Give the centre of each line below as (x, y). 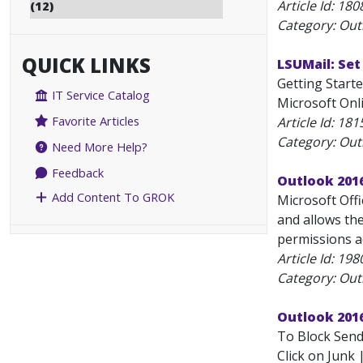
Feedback (77, 173)
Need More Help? (98, 147)
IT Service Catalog (100, 95)
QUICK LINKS (86, 65)
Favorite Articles (94, 121)
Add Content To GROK (112, 197)
